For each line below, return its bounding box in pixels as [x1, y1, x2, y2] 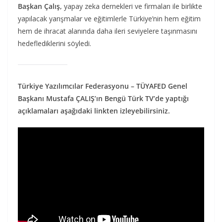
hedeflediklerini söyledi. [18, 38, 91, 48]
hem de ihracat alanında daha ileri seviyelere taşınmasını [18, 26, 197, 36]
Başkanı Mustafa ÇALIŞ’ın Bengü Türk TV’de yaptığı [18, 93, 189, 103]
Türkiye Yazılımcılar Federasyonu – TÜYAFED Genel [18, 81, 187, 91]
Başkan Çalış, [18, 1, 62, 11]
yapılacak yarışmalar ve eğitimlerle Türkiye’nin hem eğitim [18, 13, 201, 23]
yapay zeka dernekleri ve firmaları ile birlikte [62, 1, 202, 11]
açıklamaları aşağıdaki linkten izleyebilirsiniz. [18, 106, 170, 115]
